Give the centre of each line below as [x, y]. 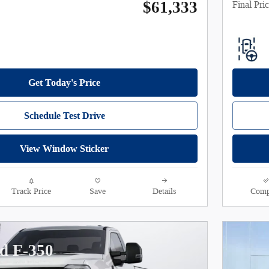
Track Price [31, 191]
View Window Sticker [64, 148]
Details [164, 191]
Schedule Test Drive [64, 115]
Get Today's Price [64, 82]
